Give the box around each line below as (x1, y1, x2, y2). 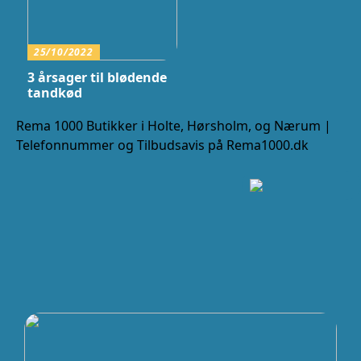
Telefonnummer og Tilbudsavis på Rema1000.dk (16, 135, 309, 154)
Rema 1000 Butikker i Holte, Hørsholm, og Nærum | (16, 116, 331, 135)
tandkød (27, 83, 82, 102)
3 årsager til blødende (27, 68, 167, 86)
